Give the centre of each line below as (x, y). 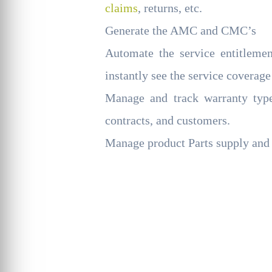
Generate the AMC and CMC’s (181, 30)
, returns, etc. (170, 8)
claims (121, 8)
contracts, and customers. (168, 120)
